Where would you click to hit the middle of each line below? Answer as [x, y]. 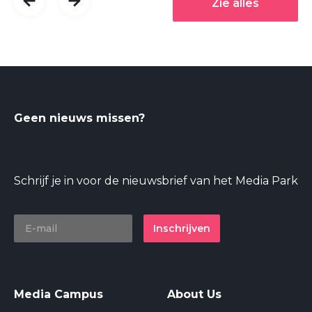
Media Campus [58, 295]
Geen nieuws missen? [79, 118]
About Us [194, 295]
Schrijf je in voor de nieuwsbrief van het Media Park [156, 181]
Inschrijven [182, 229]
